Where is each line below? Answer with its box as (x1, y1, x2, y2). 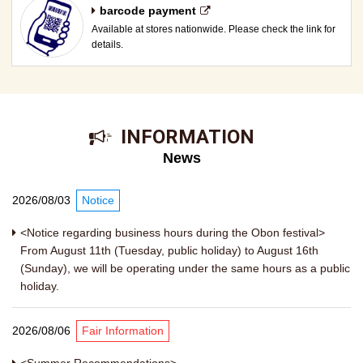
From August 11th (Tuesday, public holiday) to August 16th (20, 244, 318, 258)
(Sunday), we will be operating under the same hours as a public (20, 262, 350, 275)
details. (91, 38, 123, 50)
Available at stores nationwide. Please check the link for (91, 23, 335, 35)
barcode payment (99, 3, 196, 17)
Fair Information (82, 325, 164, 338)
